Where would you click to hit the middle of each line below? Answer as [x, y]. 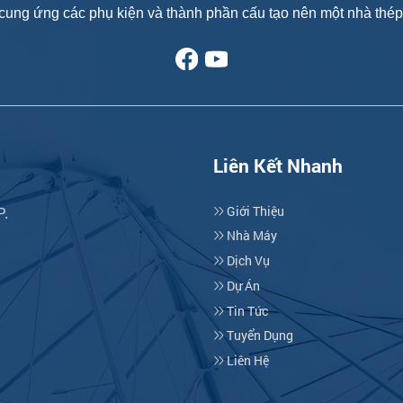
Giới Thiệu [255, 210]
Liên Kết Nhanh [278, 166]
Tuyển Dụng [259, 336]
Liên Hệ [247, 361]
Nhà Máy [251, 236]
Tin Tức [246, 310]
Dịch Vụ [247, 261]
